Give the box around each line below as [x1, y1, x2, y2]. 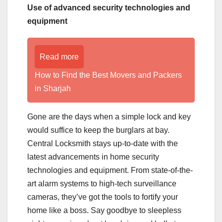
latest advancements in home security [27, 152, 159, 161]
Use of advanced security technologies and [27, 3, 190, 12]
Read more [40, 52, 79, 61]
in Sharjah [35, 84, 71, 93]
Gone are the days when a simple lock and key [27, 112, 191, 121]
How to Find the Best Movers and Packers [35, 70, 182, 79]
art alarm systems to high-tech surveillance [27, 179, 176, 188]
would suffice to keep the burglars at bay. [27, 125, 169, 134]
